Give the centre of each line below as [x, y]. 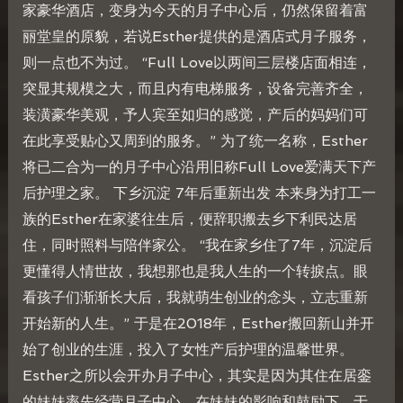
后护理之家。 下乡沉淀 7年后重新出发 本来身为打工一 [199, 193]
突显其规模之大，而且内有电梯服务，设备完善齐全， [195, 88]
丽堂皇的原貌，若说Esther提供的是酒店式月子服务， [197, 36]
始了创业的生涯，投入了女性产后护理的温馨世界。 [188, 349]
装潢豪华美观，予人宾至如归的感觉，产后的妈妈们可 [195, 114]
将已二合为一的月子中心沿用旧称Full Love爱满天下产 [199, 166]
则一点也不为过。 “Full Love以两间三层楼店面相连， [197, 62]
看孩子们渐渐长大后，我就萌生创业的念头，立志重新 [195, 297]
